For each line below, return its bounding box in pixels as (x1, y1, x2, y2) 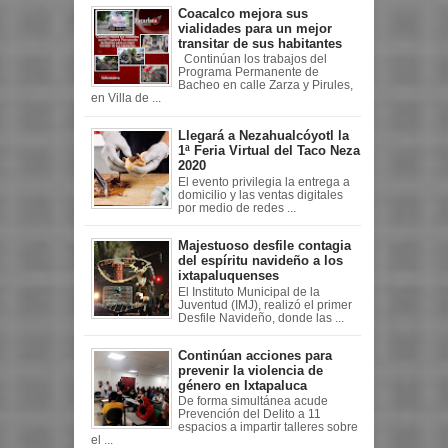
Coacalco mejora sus (178, 5, 308, 21)
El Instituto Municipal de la (178, 285, 320, 298)
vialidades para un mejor (178, 20, 332, 36)
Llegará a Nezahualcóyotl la (178, 128, 349, 144)
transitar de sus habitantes (178, 35, 342, 51)
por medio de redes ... (178, 202, 296, 215)
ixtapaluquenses (178, 268, 279, 284)
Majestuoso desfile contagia (178, 238, 351, 254)
